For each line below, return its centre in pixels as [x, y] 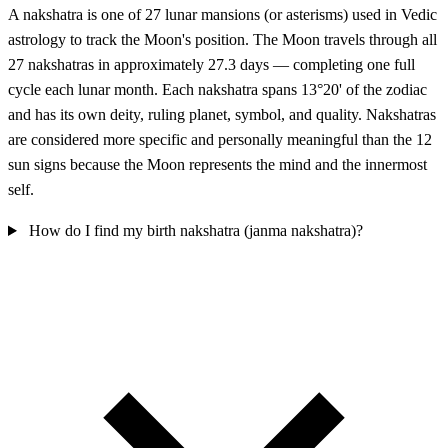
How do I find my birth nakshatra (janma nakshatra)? [195, 231]
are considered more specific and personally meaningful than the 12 [220, 140]
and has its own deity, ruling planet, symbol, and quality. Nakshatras [222, 115]
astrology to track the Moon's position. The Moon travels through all [222, 40]
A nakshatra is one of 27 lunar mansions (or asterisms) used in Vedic [222, 15]
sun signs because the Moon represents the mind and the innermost [217, 165]
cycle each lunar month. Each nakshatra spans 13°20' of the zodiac [217, 90]
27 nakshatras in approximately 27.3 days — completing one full [211, 65]
